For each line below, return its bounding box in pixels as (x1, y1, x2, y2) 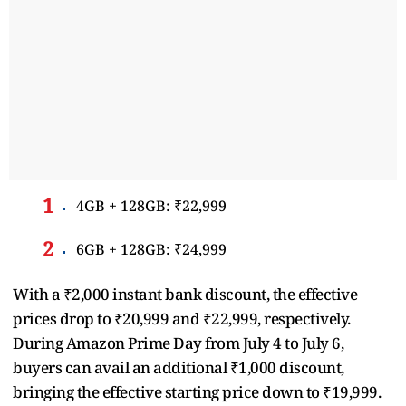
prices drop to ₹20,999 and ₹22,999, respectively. (13, 307, 351, 329)
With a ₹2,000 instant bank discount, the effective (13, 283, 357, 304)
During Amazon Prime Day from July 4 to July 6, (13, 332, 343, 353)
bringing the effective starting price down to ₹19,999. (13, 381, 381, 402)
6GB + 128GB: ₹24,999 (76, 238, 227, 259)
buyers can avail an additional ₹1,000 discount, (13, 356, 344, 378)
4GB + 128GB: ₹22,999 (76, 195, 227, 216)
